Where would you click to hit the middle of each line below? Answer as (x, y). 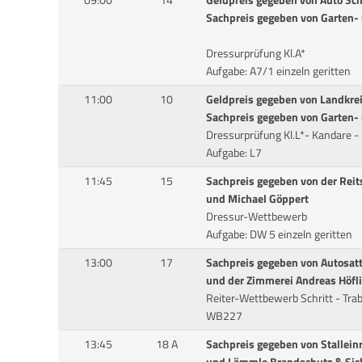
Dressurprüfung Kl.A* (255, 54)
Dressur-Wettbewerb (256, 217)
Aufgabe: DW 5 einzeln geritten (279, 235)
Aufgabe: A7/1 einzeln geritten (278, 72)
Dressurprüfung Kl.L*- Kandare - (282, 135)
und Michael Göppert (257, 199)
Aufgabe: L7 (234, 153)
